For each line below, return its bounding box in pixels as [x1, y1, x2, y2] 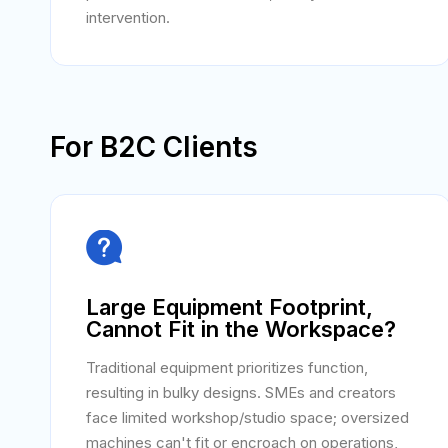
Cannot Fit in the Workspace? [86, 316, 396, 342]
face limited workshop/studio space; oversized [86, 408, 409, 427]
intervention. [86, 8, 170, 27]
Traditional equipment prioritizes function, [86, 358, 368, 377]
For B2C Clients [50, 130, 258, 164]
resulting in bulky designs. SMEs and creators [86, 383, 396, 402]
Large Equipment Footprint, [86, 294, 373, 320]
